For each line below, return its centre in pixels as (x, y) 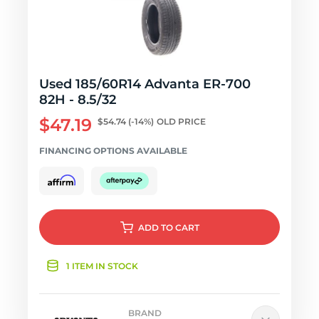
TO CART (180, 228)
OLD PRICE (181, 121)
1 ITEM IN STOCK (102, 266)
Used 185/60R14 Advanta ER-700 (145, 84)
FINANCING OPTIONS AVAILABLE (113, 151)
